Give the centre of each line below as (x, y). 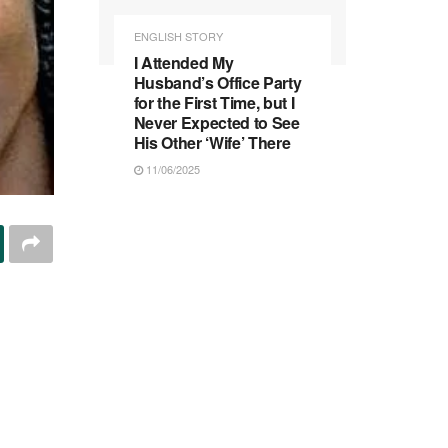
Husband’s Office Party (217, 82)
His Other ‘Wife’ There (212, 142)
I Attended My (183, 62)
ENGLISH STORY (178, 35)
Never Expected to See (216, 122)
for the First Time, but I (214, 102)
